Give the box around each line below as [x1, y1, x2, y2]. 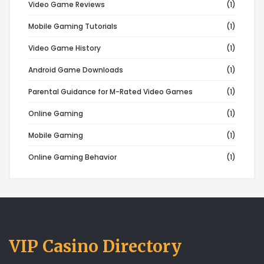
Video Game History [28, 43, 101, 53]
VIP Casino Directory [9, 236, 181, 257]
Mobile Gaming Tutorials [28, 21, 117, 31]
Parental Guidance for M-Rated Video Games [28, 87, 193, 97]
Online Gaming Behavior [28, 152, 117, 162]
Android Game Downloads [28, 65, 123, 75]
